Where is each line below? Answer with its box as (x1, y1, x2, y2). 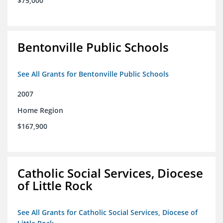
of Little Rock (17, 177, 93, 194)
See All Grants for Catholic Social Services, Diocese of (17, 208, 198, 218)
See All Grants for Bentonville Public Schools (17, 69, 169, 79)
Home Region (17, 106, 63, 115)
